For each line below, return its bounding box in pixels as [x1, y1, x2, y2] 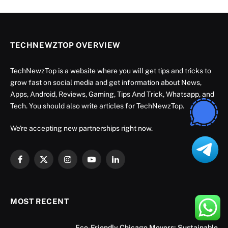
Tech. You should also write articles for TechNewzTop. [10, 102, 184, 110]
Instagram [67, 159, 101, 168]
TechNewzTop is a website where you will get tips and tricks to [10, 67, 211, 75]
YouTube [91, 159, 119, 168]
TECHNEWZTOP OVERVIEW [10, 41, 121, 50]
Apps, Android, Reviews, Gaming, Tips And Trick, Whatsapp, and [10, 90, 214, 99]
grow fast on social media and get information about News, [10, 78, 202, 87]
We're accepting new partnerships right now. [10, 124, 153, 133]
